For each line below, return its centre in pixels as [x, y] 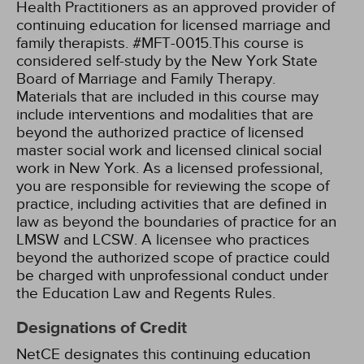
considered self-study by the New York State [167, 61]
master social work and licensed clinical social [169, 150]
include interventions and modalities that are [165, 115]
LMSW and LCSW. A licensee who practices [163, 240]
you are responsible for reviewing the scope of [173, 186]
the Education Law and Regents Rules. [146, 293]
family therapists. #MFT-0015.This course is [160, 43]
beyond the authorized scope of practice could [173, 258]
